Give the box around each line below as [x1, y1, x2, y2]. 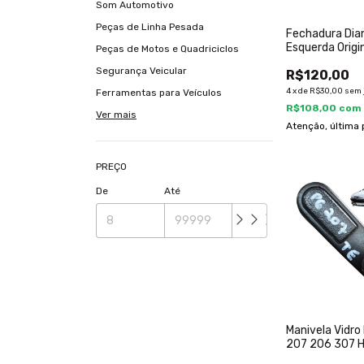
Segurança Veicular [96, 65, 187, 76]
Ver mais [96, 109, 136, 120]
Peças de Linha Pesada [96, 21, 204, 32]
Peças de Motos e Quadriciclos [96, 43, 239, 54]
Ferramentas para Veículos [96, 87, 222, 98]
